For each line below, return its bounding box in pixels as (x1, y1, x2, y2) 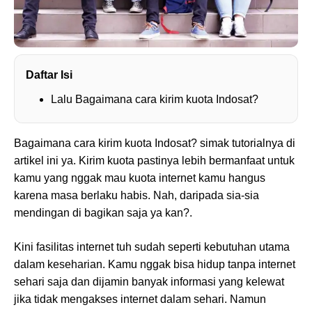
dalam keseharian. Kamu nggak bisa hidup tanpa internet (14, 258, 295, 270)
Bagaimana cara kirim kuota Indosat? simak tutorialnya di (14, 136, 295, 149)
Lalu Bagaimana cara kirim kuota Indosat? (51, 93, 258, 105)
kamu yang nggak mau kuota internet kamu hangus (14, 171, 265, 184)
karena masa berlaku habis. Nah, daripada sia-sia (14, 189, 259, 201)
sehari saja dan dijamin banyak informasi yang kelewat (14, 275, 284, 288)
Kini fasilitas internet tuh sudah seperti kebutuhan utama (14, 240, 290, 253)
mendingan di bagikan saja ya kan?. (14, 206, 192, 219)
